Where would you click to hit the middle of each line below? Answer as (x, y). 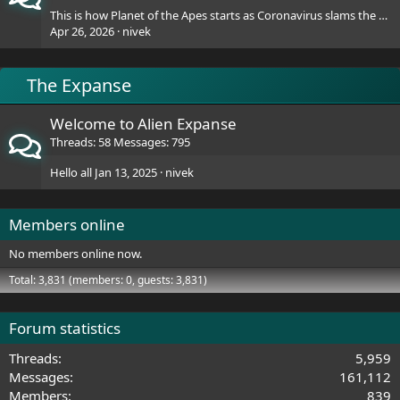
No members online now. (75, 254)
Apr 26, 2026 (82, 31)
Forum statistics (65, 328)
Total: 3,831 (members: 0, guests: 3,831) (108, 280)
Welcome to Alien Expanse (143, 124)
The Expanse (79, 85)
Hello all (71, 172)
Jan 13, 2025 (126, 172)
